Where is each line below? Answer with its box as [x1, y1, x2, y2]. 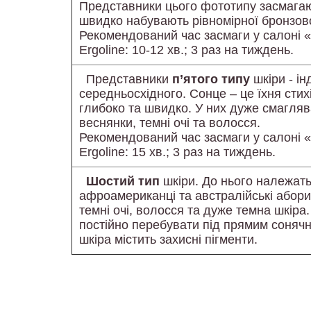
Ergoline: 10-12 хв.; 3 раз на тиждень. [79, 43, 294, 57]
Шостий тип [86, 174, 160, 188]
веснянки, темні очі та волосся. [79, 116, 260, 130]
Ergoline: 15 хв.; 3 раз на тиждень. [79, 145, 276, 159]
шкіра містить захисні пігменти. [79, 233, 258, 246]
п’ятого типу [172, 72, 250, 86]
